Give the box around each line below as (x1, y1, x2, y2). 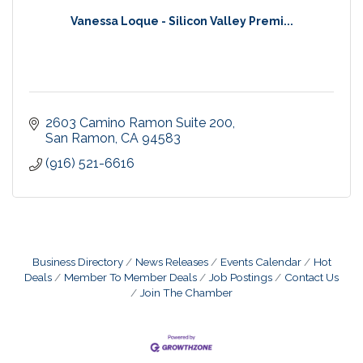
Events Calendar (220, 255, 301, 269)
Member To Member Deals (64, 271, 197, 284)
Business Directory (32, 255, 123, 269)
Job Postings (209, 271, 272, 284)
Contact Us (284, 271, 339, 284)
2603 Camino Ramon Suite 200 (45, 115, 233, 131)
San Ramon (45, 130, 115, 147)
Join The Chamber (140, 286, 233, 300)
